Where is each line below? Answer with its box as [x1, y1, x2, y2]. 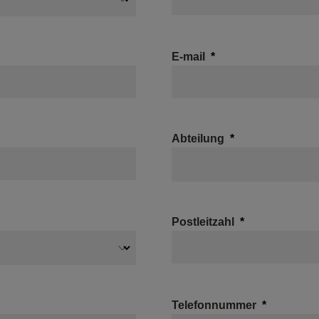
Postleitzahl [172, 216, 234, 228]
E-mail [172, 51, 205, 63]
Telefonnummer [172, 299, 256, 311]
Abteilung [172, 132, 224, 145]
